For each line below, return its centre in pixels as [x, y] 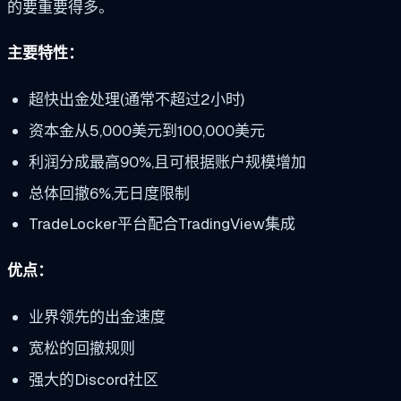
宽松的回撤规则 [81, 348]
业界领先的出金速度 [97, 316]
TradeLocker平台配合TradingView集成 [162, 224]
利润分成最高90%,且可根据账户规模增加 [167, 162]
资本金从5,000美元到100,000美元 [146, 131]
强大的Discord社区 [93, 379]
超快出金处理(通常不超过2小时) [136, 100]
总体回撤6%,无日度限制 [109, 193]
